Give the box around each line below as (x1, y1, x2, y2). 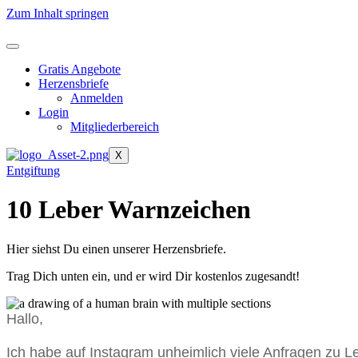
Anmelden (70, 91, 123, 105)
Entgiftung (6, 164, 60, 177)
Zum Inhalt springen (6, 6, 109, 20)
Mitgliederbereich (70, 120, 159, 133)
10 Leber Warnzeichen (6, 195, 251, 225)
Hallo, (6, 310, 47, 327)
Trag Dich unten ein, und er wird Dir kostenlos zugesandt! (6, 268, 300, 283)
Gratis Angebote (38, 62, 121, 76)
